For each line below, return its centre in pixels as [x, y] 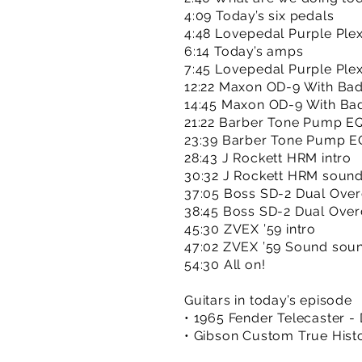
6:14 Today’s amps [244, 51]
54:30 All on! [225, 265]
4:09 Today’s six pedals [259, 16]
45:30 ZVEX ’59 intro [250, 229]
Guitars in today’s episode [268, 300]
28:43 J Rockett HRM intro [268, 158]
